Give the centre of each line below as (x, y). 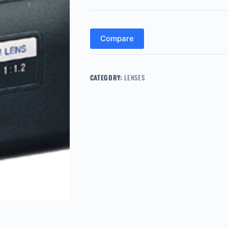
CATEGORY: (107, 77)
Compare (117, 39)
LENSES (135, 77)
